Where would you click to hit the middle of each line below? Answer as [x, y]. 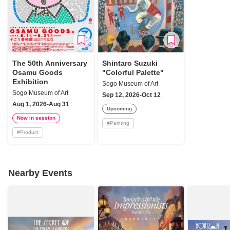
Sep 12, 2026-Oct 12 [131, 95]
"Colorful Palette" [133, 72]
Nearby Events [40, 173]
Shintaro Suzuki [130, 63]
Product [29, 132]
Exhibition [30, 81]
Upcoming [119, 108]
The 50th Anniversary [50, 63]
